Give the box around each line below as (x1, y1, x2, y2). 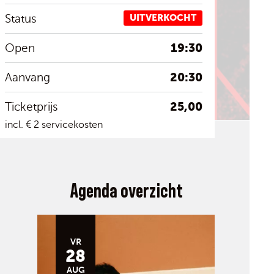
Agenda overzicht (69, 182, 183, 201)
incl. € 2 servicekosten (4, 119, 103, 130)
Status (4, 12, 36, 25)
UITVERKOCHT (129, 12, 196, 23)
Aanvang (4, 71, 50, 84)
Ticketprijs (4, 100, 57, 113)
